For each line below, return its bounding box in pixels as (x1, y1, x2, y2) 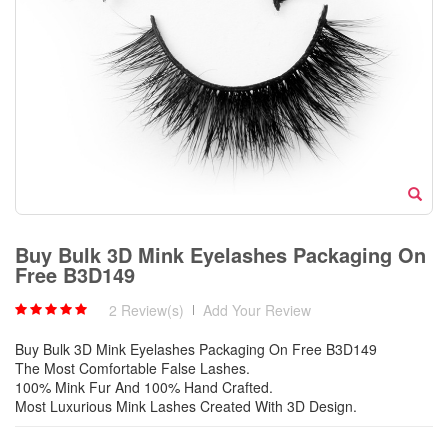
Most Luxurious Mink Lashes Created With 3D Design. (15, 395, 357, 416)
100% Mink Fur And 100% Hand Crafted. (15, 376, 273, 397)
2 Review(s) (109, 299, 184, 320)
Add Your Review (203, 299, 311, 320)
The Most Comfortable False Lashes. (15, 357, 250, 378)
